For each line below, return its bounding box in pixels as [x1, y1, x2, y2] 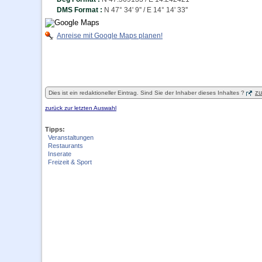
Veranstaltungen [48, 134, 94, 141]
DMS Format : [57, 6, 104, 14]
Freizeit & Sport [48, 158, 92, 166]
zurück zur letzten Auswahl [45, 105, 116, 111]
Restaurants [48, 142, 83, 149]
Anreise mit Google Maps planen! [57, 32, 163, 40]
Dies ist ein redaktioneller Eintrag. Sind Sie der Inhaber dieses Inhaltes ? [49, 89, 244, 96]
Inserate [48, 150, 71, 157]
